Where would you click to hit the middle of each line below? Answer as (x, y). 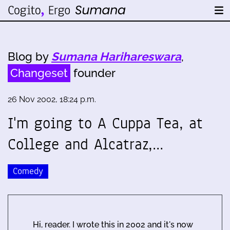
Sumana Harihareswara (116, 56)
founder (93, 73)
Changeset (39, 73)
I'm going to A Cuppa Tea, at (105, 123)
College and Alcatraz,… (85, 144)
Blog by (30, 56)
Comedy (28, 171)
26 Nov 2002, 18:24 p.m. (52, 99)
